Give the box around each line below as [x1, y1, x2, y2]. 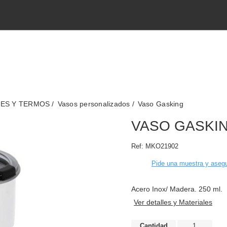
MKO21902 [145, 142, 178, 150]
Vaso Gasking [137, 100, 183, 108]
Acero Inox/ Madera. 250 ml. [131, 185, 222, 193]
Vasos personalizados [57, 100, 130, 108]
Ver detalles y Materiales [134, 198, 212, 206]
